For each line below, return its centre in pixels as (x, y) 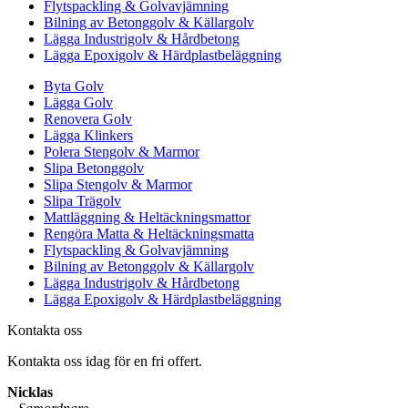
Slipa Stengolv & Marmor (118, 184)
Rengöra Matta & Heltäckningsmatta (149, 234)
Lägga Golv (78, 102)
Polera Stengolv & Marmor (122, 152)
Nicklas (30, 392)
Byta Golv (74, 86)
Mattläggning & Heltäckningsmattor (147, 217)
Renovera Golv (88, 119)
